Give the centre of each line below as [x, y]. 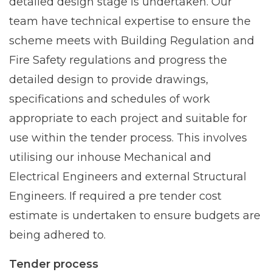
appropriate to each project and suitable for [128, 118]
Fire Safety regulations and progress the [118, 60]
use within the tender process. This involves [128, 138]
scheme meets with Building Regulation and [132, 40]
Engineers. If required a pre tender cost [115, 196]
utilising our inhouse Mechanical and [110, 157]
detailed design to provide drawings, [109, 79]
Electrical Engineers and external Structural [128, 176]
